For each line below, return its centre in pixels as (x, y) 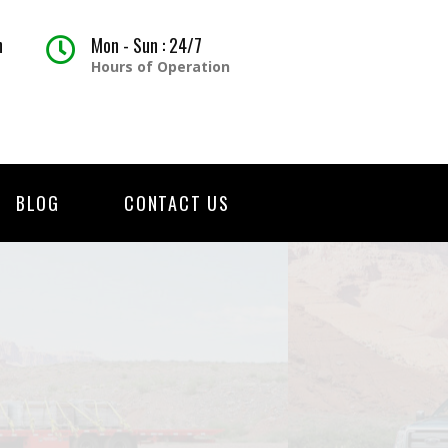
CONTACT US (177, 202)
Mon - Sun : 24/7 (146, 45)
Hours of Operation (160, 66)
